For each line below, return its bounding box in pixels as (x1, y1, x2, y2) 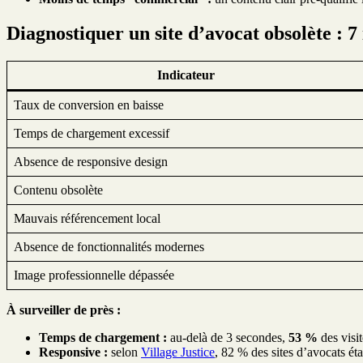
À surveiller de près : (6, 302, 121, 317)
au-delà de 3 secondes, (167, 330, 288, 344)
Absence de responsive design (14, 154, 168, 169)
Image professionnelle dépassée (14, 267, 174, 282)
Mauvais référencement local (14, 211, 160, 225)
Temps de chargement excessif (14, 126, 169, 140)
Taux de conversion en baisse (14, 97, 164, 112)
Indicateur (157, 67, 215, 82)
